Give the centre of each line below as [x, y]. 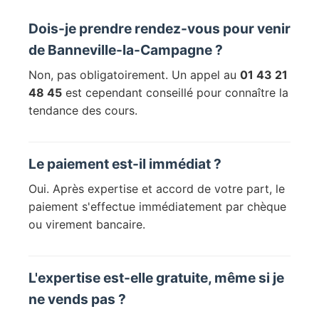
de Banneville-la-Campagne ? [126, 50]
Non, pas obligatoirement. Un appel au [134, 75]
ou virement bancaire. [87, 225]
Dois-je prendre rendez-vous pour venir [159, 29]
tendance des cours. [83, 111]
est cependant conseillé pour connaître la [175, 93]
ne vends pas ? [77, 299]
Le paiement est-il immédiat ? [125, 164]
